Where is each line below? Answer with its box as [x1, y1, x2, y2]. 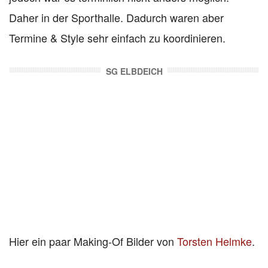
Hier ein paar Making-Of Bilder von [9, 233, 177, 249]
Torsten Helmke [177, 233, 252, 249]
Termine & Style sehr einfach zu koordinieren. [9, 29, 226, 45]
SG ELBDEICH [105, 65, 163, 77]
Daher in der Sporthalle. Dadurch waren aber [9, 9, 224, 25]
